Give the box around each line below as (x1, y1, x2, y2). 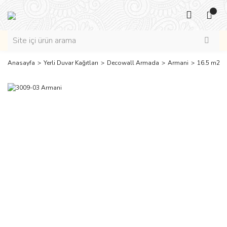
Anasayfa (8, 59, 35, 67)
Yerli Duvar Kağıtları (44, 59, 98, 67)
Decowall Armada (107, 59, 159, 67)
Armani (168, 59, 188, 67)
